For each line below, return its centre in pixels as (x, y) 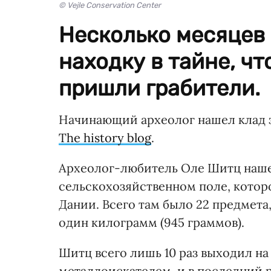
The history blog (105, 138)
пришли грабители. (162, 88)
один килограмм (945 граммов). (153, 223)
